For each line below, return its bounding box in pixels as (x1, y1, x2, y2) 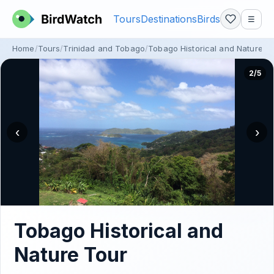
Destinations (141, 13, 197, 25)
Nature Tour (14, 243, 127, 267)
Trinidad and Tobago (63, 43, 145, 53)
